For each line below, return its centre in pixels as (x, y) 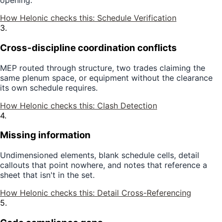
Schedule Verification (137, 18)
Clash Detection (127, 105)
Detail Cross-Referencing (144, 193)
